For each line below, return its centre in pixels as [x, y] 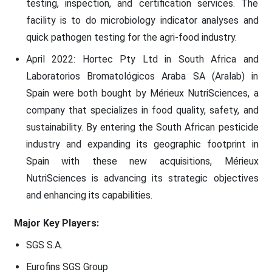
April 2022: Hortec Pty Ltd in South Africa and [142, 59]
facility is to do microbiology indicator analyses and [142, 20]
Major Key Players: [56, 223]
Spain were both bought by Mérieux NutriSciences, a [142, 93]
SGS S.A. [44, 245]
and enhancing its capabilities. [89, 195]
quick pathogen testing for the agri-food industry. [131, 37]
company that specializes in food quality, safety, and [142, 110]
